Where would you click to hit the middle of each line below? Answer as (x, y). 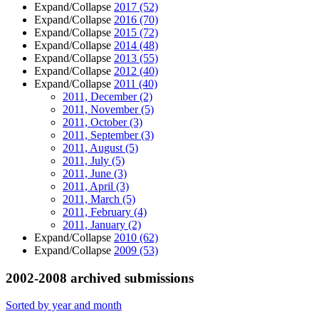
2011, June (88, 173)
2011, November (102, 109)
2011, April (89, 186)
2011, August (94, 148)
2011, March (93, 199)
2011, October (96, 122)
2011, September (102, 135)
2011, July (87, 161)
